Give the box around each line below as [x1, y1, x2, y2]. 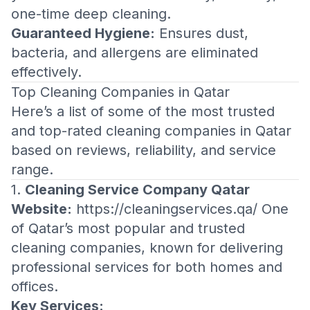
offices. [11, 278, 58, 295]
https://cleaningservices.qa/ [76, 201, 257, 217]
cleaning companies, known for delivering [11, 239, 283, 256]
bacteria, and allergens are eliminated [11, 44, 258, 61]
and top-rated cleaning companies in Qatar [11, 122, 291, 139]
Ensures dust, [155, 25, 248, 42]
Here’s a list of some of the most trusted [11, 103, 275, 120]
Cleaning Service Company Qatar [25, 181, 250, 198]
